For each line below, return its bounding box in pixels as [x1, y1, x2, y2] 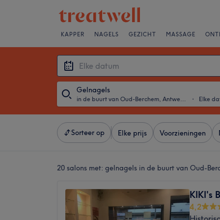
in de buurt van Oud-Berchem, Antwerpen [180, 95, 186, 103]
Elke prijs [118, 129, 147, 137]
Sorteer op [71, 128, 105, 137]
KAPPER [61, 31, 84, 38]
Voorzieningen [160, 129, 206, 137]
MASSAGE [166, 31, 195, 38]
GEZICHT [129, 31, 156, 38]
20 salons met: [57, 164, 105, 172]
